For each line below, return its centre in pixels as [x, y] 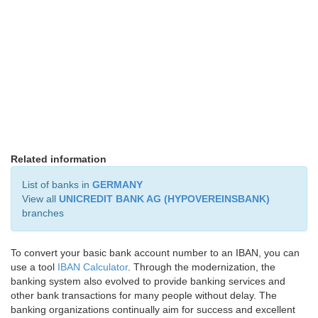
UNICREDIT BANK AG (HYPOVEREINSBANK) [164, 199]
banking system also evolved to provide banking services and [148, 281]
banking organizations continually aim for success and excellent [153, 309]
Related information [59, 159]
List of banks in [57, 185]
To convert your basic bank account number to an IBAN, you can [155, 253]
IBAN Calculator [93, 267]
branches [43, 213]
